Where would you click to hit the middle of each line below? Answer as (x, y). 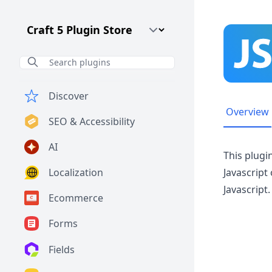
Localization (76, 172)
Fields (62, 250)
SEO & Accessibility (92, 121)
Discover (69, 96)
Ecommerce (76, 198)
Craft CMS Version (61, 26)
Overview (247, 112)
